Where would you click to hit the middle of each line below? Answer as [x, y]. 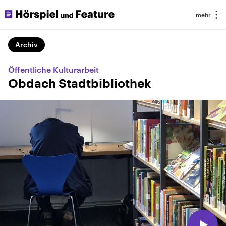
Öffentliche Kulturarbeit [53, 69]
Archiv [26, 45]
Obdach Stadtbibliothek [80, 84]
